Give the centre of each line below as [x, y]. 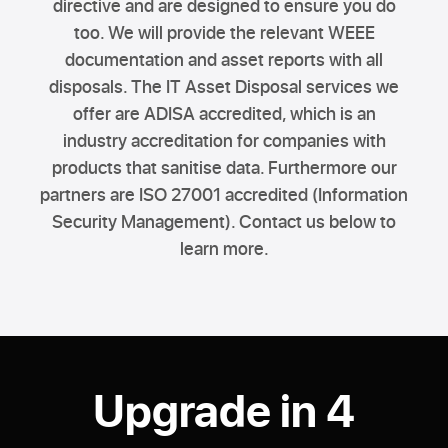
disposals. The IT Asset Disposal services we [224, 85]
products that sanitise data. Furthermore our [224, 166]
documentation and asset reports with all [224, 58]
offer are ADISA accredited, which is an [224, 112]
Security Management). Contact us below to [224, 220]
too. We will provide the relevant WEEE [224, 31]
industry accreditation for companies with [224, 139]
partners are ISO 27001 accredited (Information [224, 193]
